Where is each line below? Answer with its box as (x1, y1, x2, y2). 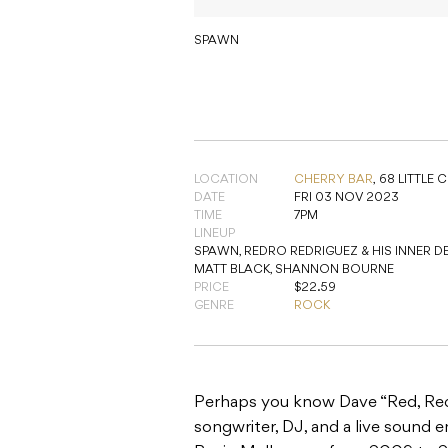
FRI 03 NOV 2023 (294, 192, 399, 205)
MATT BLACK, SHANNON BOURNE (194, 264, 394, 277)
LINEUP (194, 228, 235, 241)
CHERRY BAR (294, 174, 373, 187)
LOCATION (194, 174, 258, 187)
